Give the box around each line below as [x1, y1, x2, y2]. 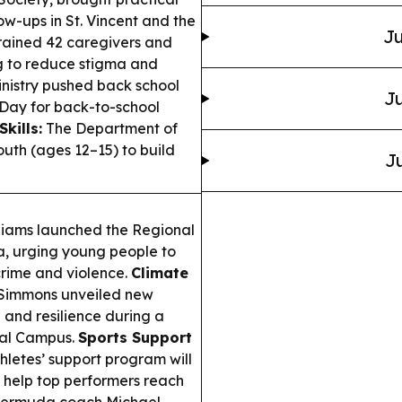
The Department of [42, 119, 178, 137]
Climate [131, 264, 188, 282]
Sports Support [78, 328, 192, 346]
